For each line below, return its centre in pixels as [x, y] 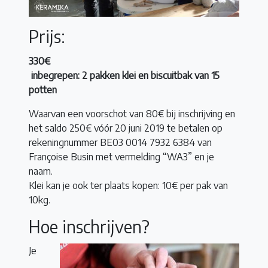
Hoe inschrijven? [89, 226]
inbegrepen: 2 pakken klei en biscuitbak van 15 [124, 75]
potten [43, 89]
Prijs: [47, 36]
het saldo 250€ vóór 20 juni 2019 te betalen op [126, 128]
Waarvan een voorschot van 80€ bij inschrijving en [132, 113]
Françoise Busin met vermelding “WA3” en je [121, 156]
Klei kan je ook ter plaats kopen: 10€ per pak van [128, 185]
